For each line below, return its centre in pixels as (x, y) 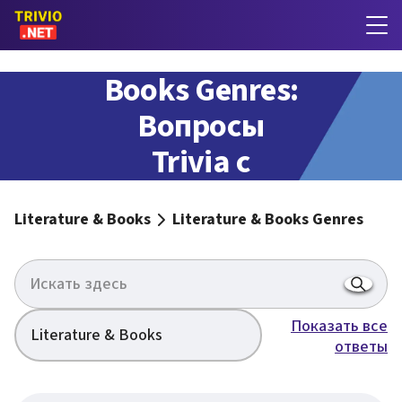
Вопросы (201, 126)
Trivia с (201, 162)
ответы (361, 347)
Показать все (339, 326)
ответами (201, 197)
